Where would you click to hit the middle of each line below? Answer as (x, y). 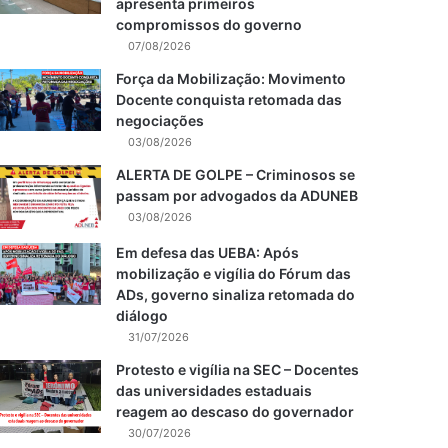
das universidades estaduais (214, 390)
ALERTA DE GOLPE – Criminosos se (235, 174)
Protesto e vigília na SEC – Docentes (237, 369)
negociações (160, 120)
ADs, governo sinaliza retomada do (235, 294)
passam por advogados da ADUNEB (237, 195)
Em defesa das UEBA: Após (207, 252)
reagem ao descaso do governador (235, 411)
